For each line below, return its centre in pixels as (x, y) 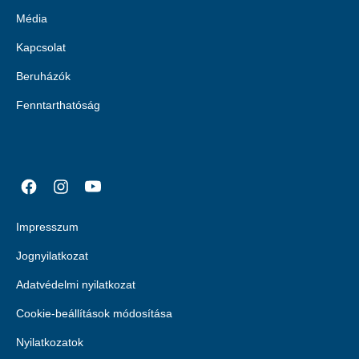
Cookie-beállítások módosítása (94, 313)
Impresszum (47, 227)
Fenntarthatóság (58, 105)
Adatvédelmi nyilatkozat (76, 284)
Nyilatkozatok (50, 342)
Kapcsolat (41, 47)
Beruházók (43, 76)
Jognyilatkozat (52, 256)
